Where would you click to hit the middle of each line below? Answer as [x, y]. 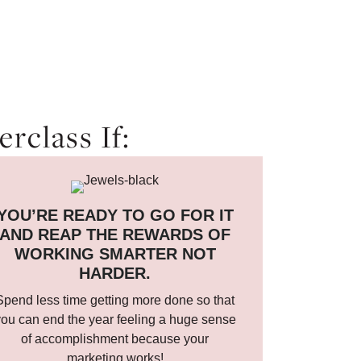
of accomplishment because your [115, 339]
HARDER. [115, 273]
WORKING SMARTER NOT [115, 254]
